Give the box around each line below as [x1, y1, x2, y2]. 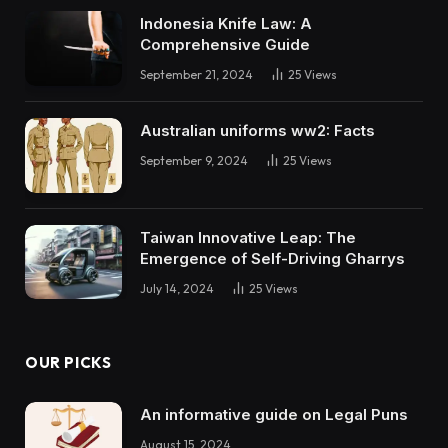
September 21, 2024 [140, 67, 253, 83]
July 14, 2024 [140, 280, 214, 296]
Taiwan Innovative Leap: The [140, 227, 356, 247]
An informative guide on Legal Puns [140, 405, 408, 425]
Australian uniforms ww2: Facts [140, 121, 375, 141]
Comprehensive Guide [140, 35, 310, 55]
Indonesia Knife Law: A [140, 14, 312, 34]
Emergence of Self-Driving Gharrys [140, 248, 405, 268]
